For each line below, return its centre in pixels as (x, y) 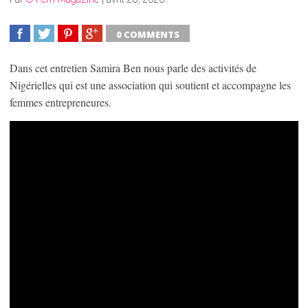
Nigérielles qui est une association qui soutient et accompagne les (150, 85)
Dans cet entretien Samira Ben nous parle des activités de (133, 67)
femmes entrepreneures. (60, 102)
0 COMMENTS (148, 34)
